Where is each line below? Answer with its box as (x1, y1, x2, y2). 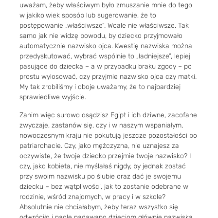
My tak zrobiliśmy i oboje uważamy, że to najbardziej (19, 82, 181, 91)
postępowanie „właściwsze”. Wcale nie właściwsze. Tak (19, 21, 189, 30)
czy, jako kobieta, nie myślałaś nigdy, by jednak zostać (19, 162, 186, 170)
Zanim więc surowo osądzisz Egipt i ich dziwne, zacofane (19, 110, 197, 119)
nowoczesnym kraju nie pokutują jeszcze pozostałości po (19, 131, 197, 140)
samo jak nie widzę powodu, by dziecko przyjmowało (19, 31, 182, 40)
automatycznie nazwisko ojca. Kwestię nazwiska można (19, 41, 192, 50)
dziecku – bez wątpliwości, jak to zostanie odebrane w (19, 182, 188, 191)
